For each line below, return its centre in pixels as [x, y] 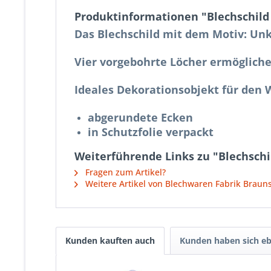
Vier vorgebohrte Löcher [142, 62]
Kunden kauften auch [110, 240]
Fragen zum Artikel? [124, 172]
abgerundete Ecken [140, 117]
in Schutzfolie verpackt [151, 132]
